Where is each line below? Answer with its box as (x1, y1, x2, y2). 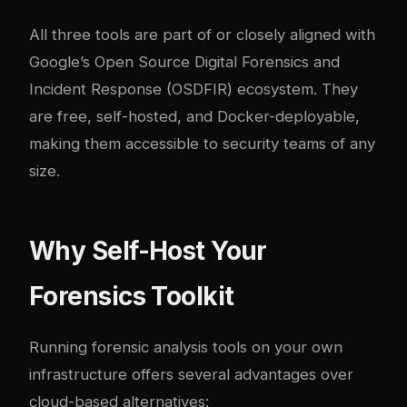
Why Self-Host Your (29, 234, 267, 266)
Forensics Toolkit (29, 280, 234, 312)
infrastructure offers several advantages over (29, 364, 353, 383)
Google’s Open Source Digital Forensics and (29, 52, 340, 71)
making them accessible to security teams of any (29, 134, 375, 153)
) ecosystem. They (227, 79, 358, 98)
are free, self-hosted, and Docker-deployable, (29, 106, 360, 125)
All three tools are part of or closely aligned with (29, 25, 375, 44)
